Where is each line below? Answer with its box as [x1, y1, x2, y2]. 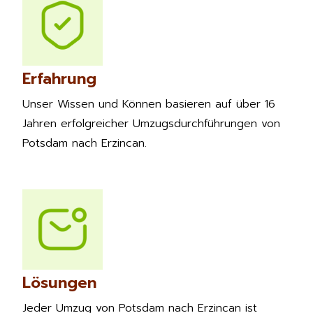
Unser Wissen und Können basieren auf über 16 [22, 95, 275, 112]
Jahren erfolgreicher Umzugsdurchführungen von [22, 115, 280, 132]
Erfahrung [22, 66, 96, 90]
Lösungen [22, 270, 96, 294]
